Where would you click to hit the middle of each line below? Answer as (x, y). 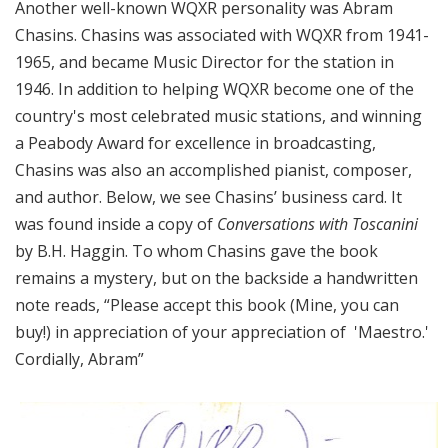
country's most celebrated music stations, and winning (218, 116)
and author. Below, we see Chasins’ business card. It (208, 197)
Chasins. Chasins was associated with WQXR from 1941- (222, 35)
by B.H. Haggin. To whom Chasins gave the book (196, 251)
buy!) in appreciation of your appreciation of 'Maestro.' (222, 332)
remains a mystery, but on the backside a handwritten (216, 278)
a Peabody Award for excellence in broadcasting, (195, 143)
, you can (366, 305)
